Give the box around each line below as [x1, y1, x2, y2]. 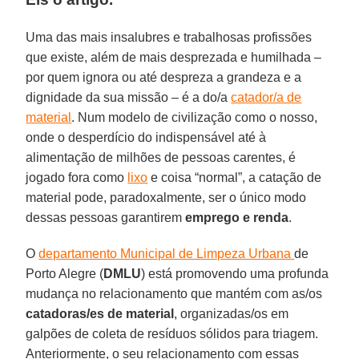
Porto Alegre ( [26, 266, 104, 280]
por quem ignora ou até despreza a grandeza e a [26, 70, 302, 84]
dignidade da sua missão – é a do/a [26, 90, 232, 104]
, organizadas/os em [174, 306, 289, 321]
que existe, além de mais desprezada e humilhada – [26, 50, 322, 64]
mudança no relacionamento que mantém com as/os [26, 286, 323, 301]
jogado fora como [26, 170, 128, 184]
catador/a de [231, 90, 302, 104]
